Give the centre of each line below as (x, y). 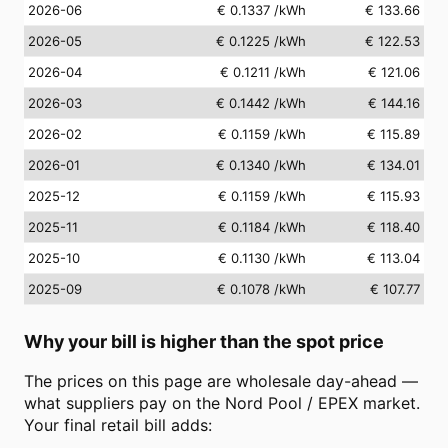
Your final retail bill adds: (118, 424)
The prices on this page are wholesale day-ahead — (221, 380)
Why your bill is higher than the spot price (204, 341)
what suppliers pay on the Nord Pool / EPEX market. (222, 402)
